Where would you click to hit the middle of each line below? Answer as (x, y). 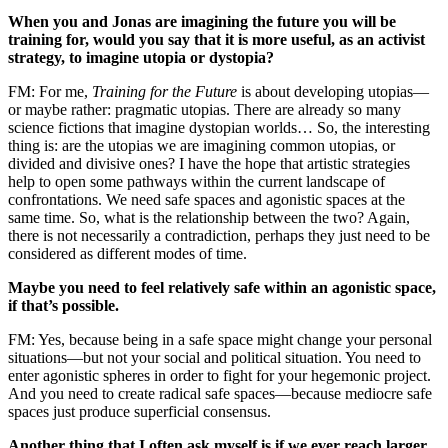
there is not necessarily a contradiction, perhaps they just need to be (219, 236)
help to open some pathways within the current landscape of (196, 182)
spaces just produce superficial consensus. (139, 412)
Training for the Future (164, 92)
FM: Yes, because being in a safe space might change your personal (220, 340)
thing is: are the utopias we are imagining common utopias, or (201, 146)
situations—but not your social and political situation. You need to (214, 358)
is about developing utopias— (333, 92)
